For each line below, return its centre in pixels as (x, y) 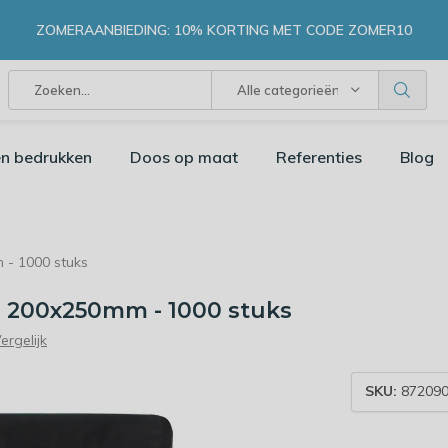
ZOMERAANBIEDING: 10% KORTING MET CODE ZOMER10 (224, 29)
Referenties (319, 157)
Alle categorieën (288, 90)
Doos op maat (184, 157)
